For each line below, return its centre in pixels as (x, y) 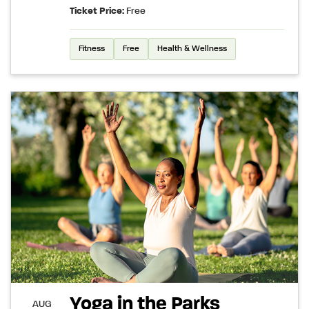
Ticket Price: (97, 11)
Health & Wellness (192, 49)
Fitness (92, 49)
